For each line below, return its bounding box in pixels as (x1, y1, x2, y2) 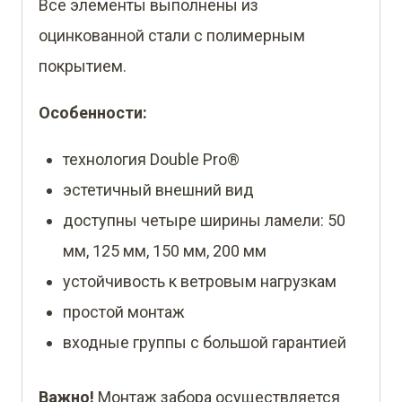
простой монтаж (63, 301, 185, 321)
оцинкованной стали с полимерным (39, 25, 305, 45)
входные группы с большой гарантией (63, 332, 346, 352)
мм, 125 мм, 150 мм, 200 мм (63, 240, 267, 260)
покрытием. (39, 56, 127, 75)
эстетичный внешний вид (63, 179, 254, 199)
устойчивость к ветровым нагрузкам (63, 271, 336, 291)
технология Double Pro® (63, 149, 240, 169)
